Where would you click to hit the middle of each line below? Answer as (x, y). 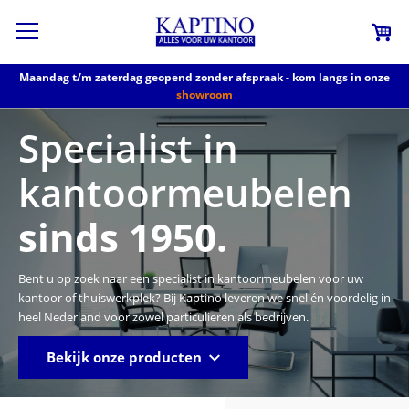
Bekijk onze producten (124, 357)
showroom (204, 94)
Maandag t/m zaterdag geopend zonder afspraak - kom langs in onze (204, 77)
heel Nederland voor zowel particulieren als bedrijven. (163, 317)
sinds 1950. (123, 237)
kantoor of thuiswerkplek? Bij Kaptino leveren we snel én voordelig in (204, 298)
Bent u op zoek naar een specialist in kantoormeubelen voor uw (191, 278)
